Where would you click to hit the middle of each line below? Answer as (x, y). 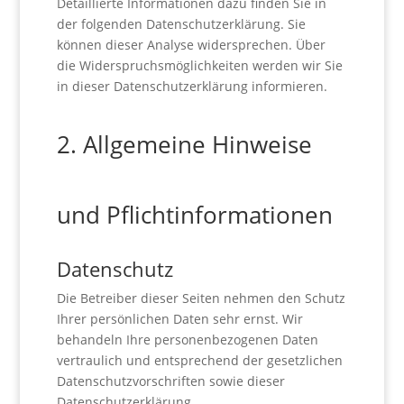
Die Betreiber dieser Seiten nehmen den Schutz (201, 298)
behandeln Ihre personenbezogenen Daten (187, 340)
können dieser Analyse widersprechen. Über (191, 45)
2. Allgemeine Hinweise (184, 144)
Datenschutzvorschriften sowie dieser (170, 381)
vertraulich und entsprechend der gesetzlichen (199, 360)
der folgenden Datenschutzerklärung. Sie (181, 24)
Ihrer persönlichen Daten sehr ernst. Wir (179, 319)
